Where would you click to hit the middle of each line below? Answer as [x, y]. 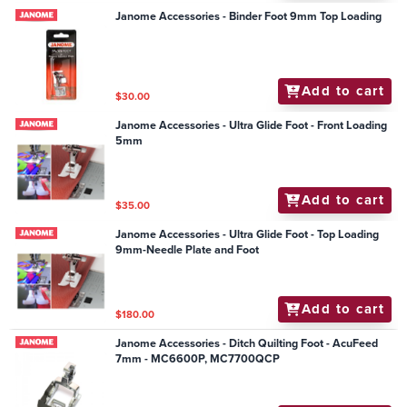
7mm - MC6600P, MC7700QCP [198, 359]
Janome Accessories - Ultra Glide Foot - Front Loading [252, 126]
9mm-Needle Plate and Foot [188, 250]
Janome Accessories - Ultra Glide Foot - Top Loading [248, 235]
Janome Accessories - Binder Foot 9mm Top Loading [249, 17]
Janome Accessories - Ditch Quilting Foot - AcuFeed [247, 344]
